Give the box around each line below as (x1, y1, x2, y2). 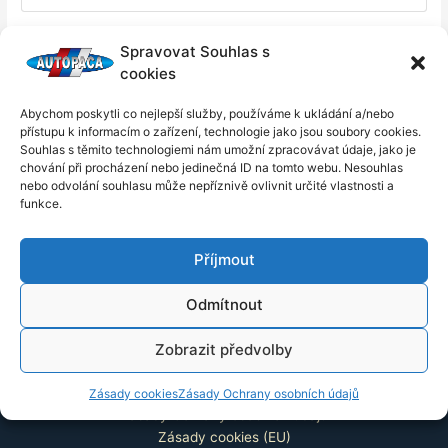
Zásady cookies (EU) (157, 429, 291, 446)
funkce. (20, 195, 62, 211)
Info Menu (179, 337, 269, 362)
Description (45, 129, 134, 148)
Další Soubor (340, 249, 426, 266)
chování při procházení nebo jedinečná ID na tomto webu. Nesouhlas (20, 159, 403, 175)
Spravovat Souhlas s (120, 41, 270, 61)
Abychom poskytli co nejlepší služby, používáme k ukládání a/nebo (20, 105, 394, 121)
